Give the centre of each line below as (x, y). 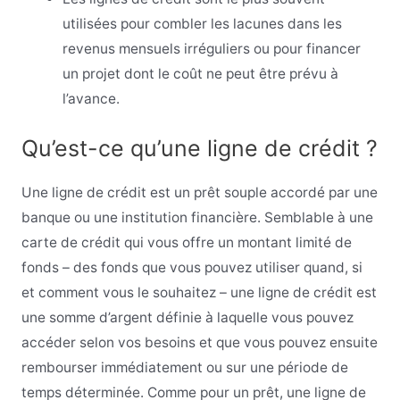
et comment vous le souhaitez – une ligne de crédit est (199, 293)
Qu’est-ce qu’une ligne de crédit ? (199, 149)
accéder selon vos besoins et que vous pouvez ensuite (199, 343)
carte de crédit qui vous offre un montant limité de (186, 243)
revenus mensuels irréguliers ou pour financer (212, 49)
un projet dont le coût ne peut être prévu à (201, 74)
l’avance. (92, 99)
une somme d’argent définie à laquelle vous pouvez (187, 318)
